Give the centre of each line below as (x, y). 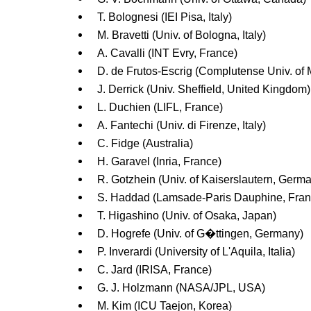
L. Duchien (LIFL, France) (160, 107)
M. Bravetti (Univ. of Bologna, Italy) (182, 35)
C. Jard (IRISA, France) (154, 269)
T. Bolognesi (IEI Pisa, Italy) (165, 17)
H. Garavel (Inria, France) (159, 161)
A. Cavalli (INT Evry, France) (167, 53)
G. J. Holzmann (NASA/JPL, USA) (181, 287)
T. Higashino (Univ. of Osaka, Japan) (187, 215)
